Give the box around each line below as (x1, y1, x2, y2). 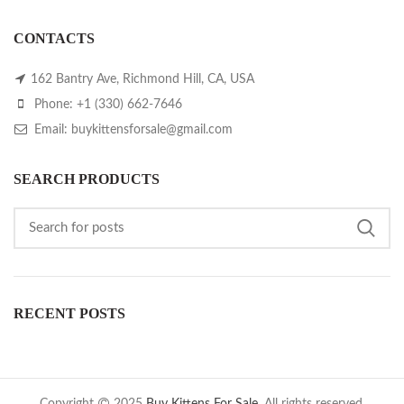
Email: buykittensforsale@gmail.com (31, 124, 233, 137)
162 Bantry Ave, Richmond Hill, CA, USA (31, 73, 254, 87)
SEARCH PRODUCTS (14, 171, 160, 188)
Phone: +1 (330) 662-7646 (31, 98, 182, 112)
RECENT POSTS (14, 306, 125, 322)
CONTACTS (14, 31, 95, 47)
